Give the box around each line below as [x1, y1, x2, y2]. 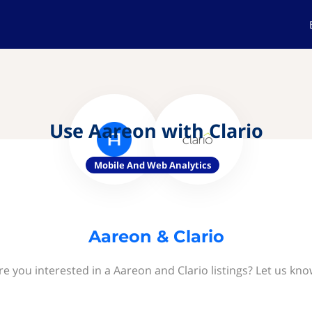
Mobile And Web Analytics [94, 159, 211, 171]
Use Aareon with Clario [49, 118, 263, 143]
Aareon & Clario [88, 226, 224, 247]
